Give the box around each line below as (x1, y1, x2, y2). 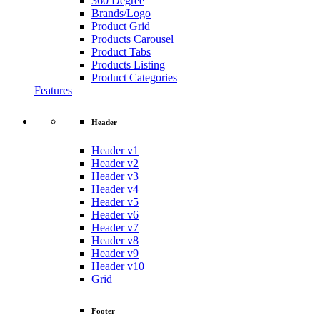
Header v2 (91, 156, 139, 169)
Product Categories (91, 71, 177, 84)
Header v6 (91, 208, 139, 221)
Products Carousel (91, 32, 174, 45)
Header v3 (91, 169, 139, 182)
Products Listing (91, 58, 165, 71)
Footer (91, 306, 115, 315)
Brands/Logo (91, 6, 151, 19)
